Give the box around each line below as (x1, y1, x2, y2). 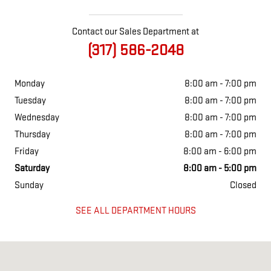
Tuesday (15, 95, 46, 107)
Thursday (15, 129, 50, 141)
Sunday (15, 180, 44, 192)
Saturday (15, 163, 50, 175)
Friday (15, 146, 39, 158)
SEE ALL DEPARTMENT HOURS (75, 204, 196, 217)
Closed (230, 180, 256, 192)
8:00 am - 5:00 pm (183, 163, 256, 175)
